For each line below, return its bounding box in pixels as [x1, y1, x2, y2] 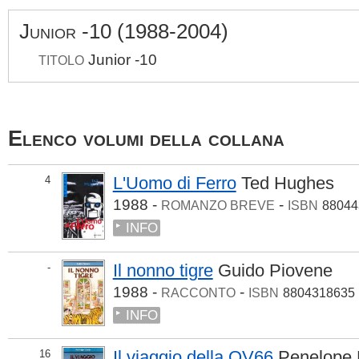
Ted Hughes [240, 173, 334, 194]
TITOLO [38, 53, 85, 67]
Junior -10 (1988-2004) [19, 19, 229, 42]
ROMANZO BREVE [160, 199, 275, 213]
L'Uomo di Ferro [112, 173, 236, 194]
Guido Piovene [217, 260, 333, 281]
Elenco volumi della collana [8, 126, 284, 151]
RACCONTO [160, 286, 236, 301]
